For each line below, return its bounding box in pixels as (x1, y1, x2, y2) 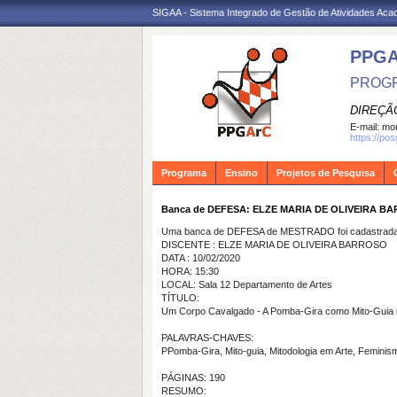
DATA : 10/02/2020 (161, 253, 240, 263)
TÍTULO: (161, 292, 199, 303)
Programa (161, 167, 206, 178)
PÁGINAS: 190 (161, 372, 225, 383)
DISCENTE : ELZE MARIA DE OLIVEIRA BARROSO (161, 239, 387, 250)
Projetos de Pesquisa (276, 167, 375, 178)
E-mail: (350, 121, 382, 132)
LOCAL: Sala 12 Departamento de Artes (161, 279, 332, 290)
